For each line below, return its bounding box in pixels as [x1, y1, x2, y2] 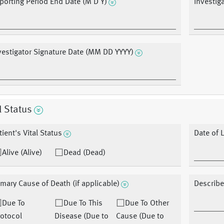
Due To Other [125, 199, 169, 208]
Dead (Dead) [63, 149, 105, 157]
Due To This [63, 199, 102, 208]
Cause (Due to [116, 212, 164, 221]
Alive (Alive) [1, 149, 42, 157]
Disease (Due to [54, 212, 108, 221]
